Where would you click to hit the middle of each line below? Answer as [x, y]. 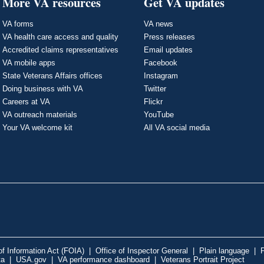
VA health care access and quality [60, 37]
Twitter [155, 88]
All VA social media [177, 127]
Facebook [161, 62]
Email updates [168, 49]
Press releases [169, 37]
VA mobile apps [29, 62]
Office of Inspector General [142, 250]
